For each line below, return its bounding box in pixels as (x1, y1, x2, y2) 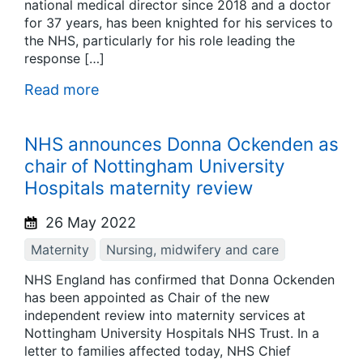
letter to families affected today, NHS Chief (24, 342, 291, 359)
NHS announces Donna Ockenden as (24, 133, 339, 156)
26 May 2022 (41, 214, 136, 231)
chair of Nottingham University (24, 155, 285, 177)
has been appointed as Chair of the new (24, 288, 270, 305)
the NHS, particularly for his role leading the (24, 32, 295, 49)
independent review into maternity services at (24, 306, 305, 323)
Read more (24, 80, 99, 98)
